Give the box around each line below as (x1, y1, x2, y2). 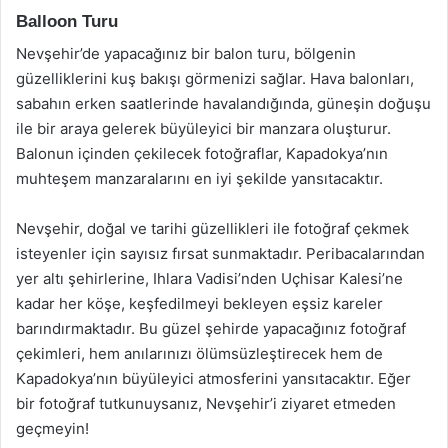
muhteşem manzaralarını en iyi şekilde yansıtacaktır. (16, 169, 383, 188)
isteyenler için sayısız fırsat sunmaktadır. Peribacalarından (16, 244, 425, 263)
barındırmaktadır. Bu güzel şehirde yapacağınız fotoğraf (16, 319, 406, 338)
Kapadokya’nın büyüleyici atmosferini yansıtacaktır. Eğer (16, 369, 411, 388)
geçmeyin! (16, 419, 89, 438)
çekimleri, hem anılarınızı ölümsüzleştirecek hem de (16, 344, 383, 363)
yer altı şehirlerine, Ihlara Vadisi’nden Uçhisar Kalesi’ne (16, 269, 403, 288)
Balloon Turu (16, 11, 118, 31)
